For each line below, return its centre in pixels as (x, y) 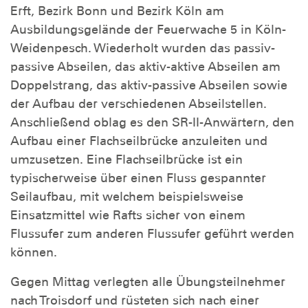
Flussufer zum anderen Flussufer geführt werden (152, 234)
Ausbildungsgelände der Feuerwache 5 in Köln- (148, 30)
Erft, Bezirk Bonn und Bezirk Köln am (117, 11)
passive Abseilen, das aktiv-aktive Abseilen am (145, 67)
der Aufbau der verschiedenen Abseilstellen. (139, 104)
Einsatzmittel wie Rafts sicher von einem (128, 215)
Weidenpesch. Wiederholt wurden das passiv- (143, 48)
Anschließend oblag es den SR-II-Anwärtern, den (152, 122)
